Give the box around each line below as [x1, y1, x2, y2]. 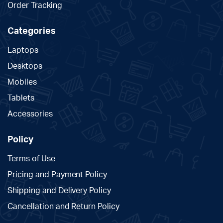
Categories [7, 27, 56, 36]
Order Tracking [7, 1, 62, 10]
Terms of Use [7, 155, 55, 163]
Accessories [7, 110, 53, 118]
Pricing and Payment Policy [7, 171, 108, 179]
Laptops [7, 46, 38, 55]
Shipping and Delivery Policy [7, 187, 111, 195]
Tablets [7, 94, 34, 103]
